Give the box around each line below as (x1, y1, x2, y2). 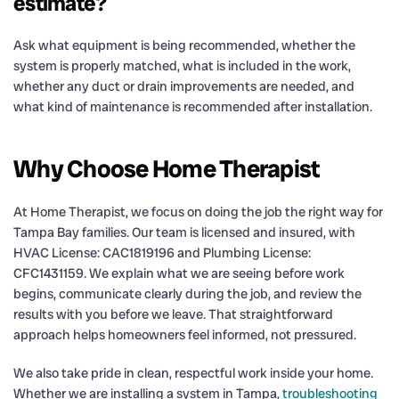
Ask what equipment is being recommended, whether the (13, 36, 355, 54)
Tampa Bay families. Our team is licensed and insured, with (13, 223, 355, 241)
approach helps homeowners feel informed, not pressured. (13, 325, 356, 344)
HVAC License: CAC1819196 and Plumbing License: (13, 243, 311, 262)
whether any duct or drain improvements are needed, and (13, 77, 354, 95)
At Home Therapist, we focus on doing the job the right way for (13, 202, 383, 221)
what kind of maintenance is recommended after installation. (13, 97, 372, 116)
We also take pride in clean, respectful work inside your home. (13, 363, 373, 382)
